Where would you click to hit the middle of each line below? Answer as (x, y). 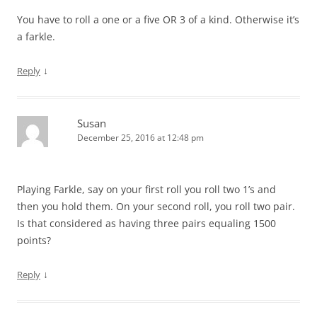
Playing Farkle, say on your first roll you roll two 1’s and (146, 189)
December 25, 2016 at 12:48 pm (140, 137)
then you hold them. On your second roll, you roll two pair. (156, 206)
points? (34, 240)
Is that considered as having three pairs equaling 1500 (146, 223)
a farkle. (36, 36)
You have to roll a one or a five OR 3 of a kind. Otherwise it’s (158, 19)
